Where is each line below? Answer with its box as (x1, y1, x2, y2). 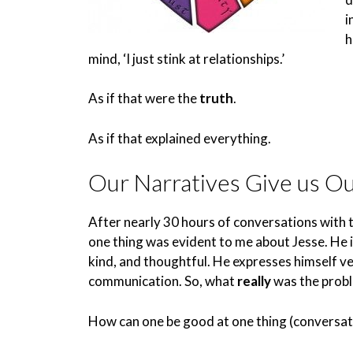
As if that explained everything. (88, 129, 271, 147)
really (237, 273, 271, 289)
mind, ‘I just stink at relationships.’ (88, 50, 284, 67)
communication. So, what (88, 273, 237, 289)
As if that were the (88, 90, 199, 106)
